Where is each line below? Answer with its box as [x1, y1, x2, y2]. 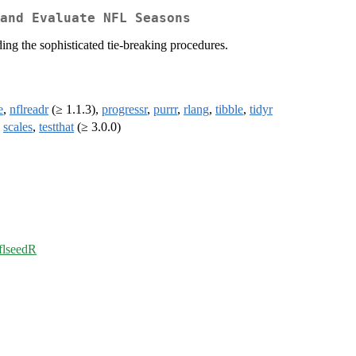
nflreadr [10, 103, 48, 117]
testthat [39, 120, 74, 134]
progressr [102, 103, 147, 117]
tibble [215, 103, 243, 117]
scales [3, 120, 33, 134]
